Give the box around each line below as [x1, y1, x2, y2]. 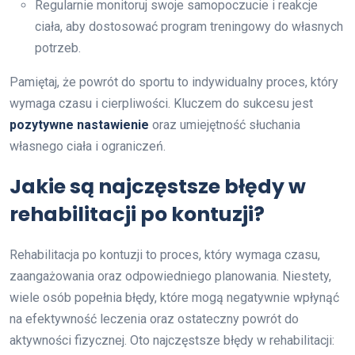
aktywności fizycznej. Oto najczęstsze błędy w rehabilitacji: [10, 332, 334, 348]
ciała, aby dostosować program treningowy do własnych [35, 18, 343, 34]
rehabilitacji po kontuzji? [10, 200, 265, 228]
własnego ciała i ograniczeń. [10, 138, 166, 154]
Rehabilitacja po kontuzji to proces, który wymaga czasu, [10, 246, 320, 262]
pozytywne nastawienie [10, 116, 149, 132]
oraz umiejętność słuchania [149, 116, 300, 132]
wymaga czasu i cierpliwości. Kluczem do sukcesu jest [10, 95, 313, 111]
